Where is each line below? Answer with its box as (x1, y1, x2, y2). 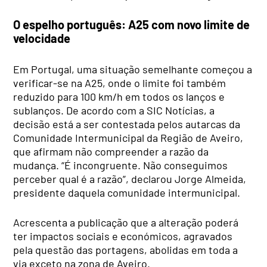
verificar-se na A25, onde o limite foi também (13, 76, 226, 89)
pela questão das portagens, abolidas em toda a (13, 243, 238, 256)
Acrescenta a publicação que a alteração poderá (13, 215, 239, 229)
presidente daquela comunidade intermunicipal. (13, 185, 241, 199)
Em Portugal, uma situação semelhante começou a (13, 62, 253, 76)
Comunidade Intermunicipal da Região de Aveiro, (13, 131, 244, 144)
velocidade (13, 31, 71, 46)
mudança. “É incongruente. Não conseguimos (13, 158, 228, 172)
